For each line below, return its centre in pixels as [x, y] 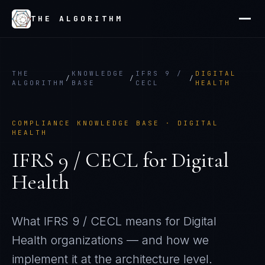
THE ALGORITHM [77, 19]
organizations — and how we [128, 240]
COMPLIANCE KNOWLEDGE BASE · [95, 123]
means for [153, 221]
